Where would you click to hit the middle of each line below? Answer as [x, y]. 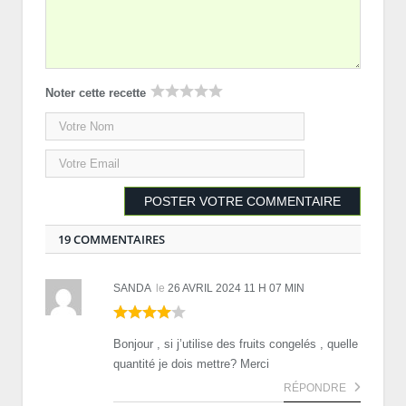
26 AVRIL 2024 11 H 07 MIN [236, 288]
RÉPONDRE [316, 387]
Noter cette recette [96, 92]
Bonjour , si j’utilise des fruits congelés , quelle [236, 343]
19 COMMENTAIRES [111, 239]
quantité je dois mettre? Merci [191, 363]
